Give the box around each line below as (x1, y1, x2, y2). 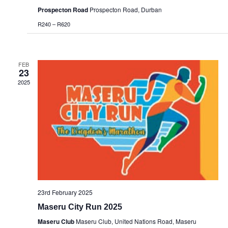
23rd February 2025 (37, 187, 93, 196)
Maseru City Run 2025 (37, 202, 122, 211)
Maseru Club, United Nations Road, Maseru (75, 216, 196, 225)
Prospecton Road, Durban (89, 5, 162, 14)
